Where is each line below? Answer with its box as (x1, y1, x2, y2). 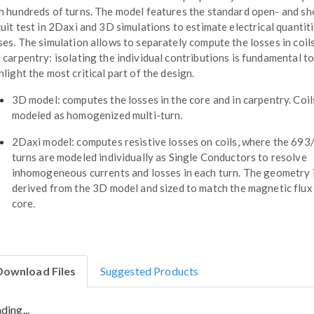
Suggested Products (100, 264, 199, 278)
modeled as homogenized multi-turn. (11, 109, 183, 121)
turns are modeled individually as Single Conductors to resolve (11, 151, 307, 163)
